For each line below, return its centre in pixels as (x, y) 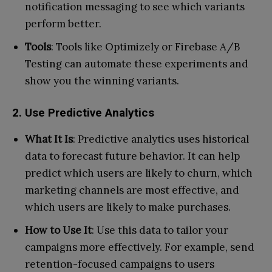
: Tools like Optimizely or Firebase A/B (145, 46)
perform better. (63, 23)
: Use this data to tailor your (160, 230)
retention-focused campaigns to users (120, 264)
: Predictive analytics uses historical (161, 139)
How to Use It (58, 230)
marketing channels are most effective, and (132, 190)
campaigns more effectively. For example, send (140, 247)
